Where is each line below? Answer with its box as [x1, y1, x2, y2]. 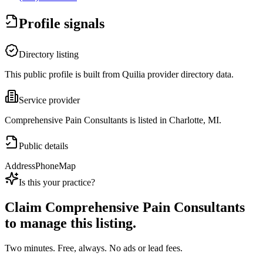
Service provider [19, 95, 80, 106]
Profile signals [19, 16, 104, 32]
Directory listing [19, 49, 79, 60]
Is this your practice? [19, 177, 95, 188]
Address [5, 161, 35, 171]
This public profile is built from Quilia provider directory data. [5, 69, 234, 80]
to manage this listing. [5, 215, 136, 231]
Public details [19, 141, 68, 151]
